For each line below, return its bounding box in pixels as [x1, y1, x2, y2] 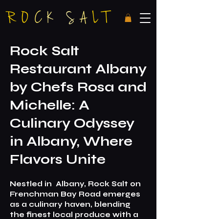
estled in [16, 179, 54, 188]
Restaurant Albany [10, 61, 147, 77]
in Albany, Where [10, 133, 132, 149]
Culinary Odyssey [10, 115, 134, 131]
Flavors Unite [10, 151, 106, 167]
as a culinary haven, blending [10, 199, 131, 209]
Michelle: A [10, 97, 89, 113]
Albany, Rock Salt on [54, 179, 141, 188]
